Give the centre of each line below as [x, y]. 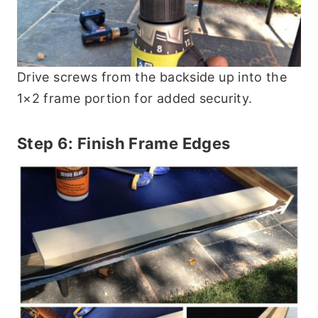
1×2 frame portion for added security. [135, 99]
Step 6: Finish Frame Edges [124, 144]
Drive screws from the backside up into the [152, 77]
